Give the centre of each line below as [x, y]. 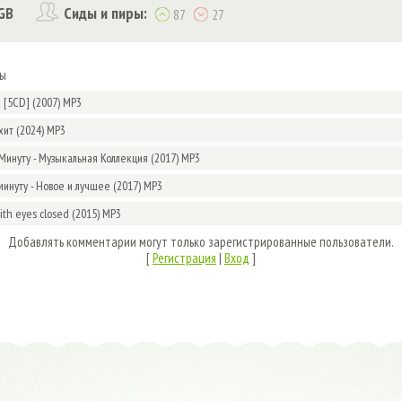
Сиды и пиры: [105, 13]
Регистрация [184, 258]
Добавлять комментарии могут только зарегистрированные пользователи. [201, 242]
